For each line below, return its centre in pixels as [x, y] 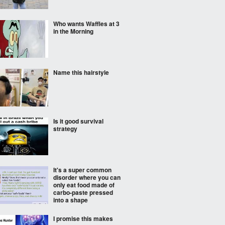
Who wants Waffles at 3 [86, 24]
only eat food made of [84, 185]
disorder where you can [87, 177]
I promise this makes [83, 218]
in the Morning [73, 31]
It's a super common [82, 170]
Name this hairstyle [81, 72]
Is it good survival [78, 121]
